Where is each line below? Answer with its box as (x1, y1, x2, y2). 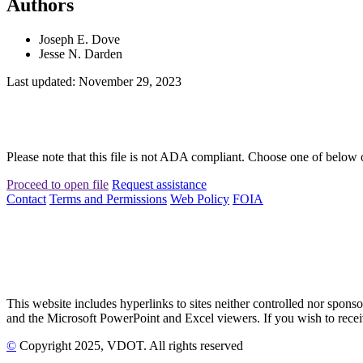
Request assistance (112, 177, 207, 191)
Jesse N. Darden (39, 46, 122, 61)
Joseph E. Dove (39, 32, 120, 46)
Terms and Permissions (49, 191, 167, 206)
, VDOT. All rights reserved (100, 338, 243, 352)
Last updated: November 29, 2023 (6, 74, 181, 88)
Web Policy (170, 191, 229, 206)
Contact (6, 191, 46, 206)
